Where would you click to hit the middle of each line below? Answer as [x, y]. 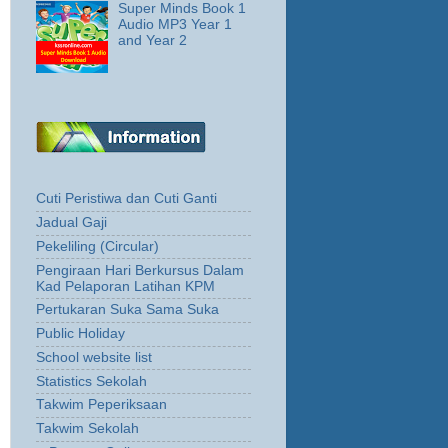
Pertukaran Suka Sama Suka [127, 310]
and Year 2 [153, 40]
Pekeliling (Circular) [97, 246]
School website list [94, 357]
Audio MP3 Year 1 [175, 24]
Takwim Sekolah [87, 429]
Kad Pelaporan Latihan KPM [125, 286]
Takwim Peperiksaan [101, 405]
